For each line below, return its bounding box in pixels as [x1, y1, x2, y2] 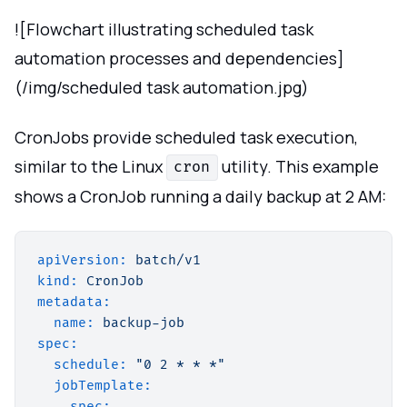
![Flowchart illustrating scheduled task [15, 18, 313, 41]
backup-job [103, 315, 184, 332]
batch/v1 [135, 253, 201, 269]
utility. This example [217, 154, 379, 177]
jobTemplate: [54, 378, 152, 394]
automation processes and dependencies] [15, 47, 344, 70]
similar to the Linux [15, 154, 166, 177]
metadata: [37, 294, 111, 311]
